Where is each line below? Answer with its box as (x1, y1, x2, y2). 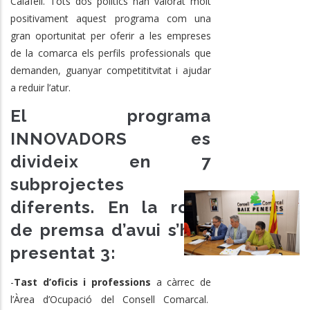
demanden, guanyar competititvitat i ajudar (10, 63, 211, 77)
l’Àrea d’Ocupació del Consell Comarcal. (10, 292, 211, 306)
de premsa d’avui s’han (10, 220, 211, 241)
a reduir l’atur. (10, 80, 71, 94)
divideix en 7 (10, 152, 211, 172)
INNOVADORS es (10, 129, 211, 149)
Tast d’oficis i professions (14, 275, 151, 289)
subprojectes (10, 174, 125, 195)
